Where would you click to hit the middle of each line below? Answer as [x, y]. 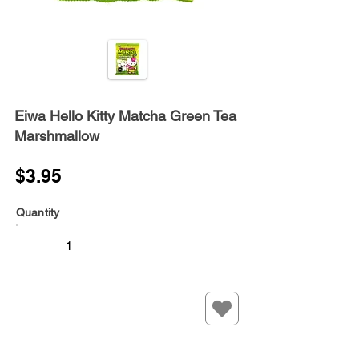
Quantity [38, 213]
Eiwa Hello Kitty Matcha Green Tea [125, 116]
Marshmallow [57, 136]
